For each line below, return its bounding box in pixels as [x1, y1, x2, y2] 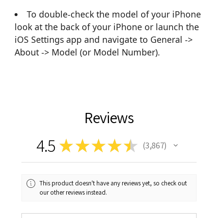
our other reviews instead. [39, 188, 108, 197]
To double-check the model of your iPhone [26, 8, 201, 20]
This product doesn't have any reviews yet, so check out [39, 179, 187, 187]
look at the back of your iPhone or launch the [15, 20, 199, 33]
